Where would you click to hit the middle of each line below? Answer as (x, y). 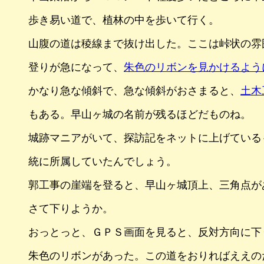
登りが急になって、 (76, 67)
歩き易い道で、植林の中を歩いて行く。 (124, 20)
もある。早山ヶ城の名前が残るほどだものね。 (140, 114)
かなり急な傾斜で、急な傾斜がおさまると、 (134, 90)
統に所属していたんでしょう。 (103, 161)
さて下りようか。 (71, 208)
